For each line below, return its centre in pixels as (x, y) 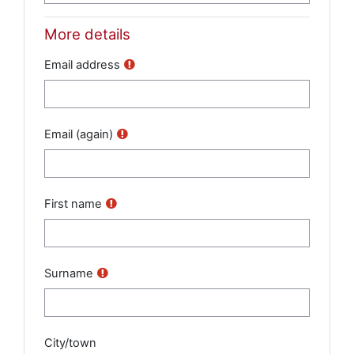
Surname (69, 274)
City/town (70, 343)
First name (73, 204)
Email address (82, 65)
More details (87, 34)
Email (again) (79, 135)
